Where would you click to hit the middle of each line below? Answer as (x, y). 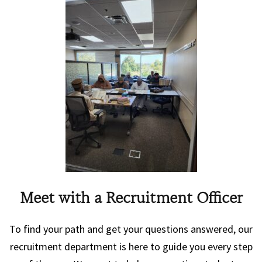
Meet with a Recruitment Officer (131, 199)
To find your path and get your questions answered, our (131, 229)
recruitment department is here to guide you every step (131, 247)
